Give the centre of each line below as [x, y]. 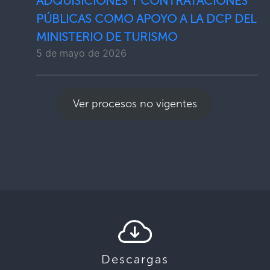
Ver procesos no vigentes [135, 104]
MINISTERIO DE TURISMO [107, 37]
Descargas [135, 259]
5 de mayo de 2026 [81, 53]
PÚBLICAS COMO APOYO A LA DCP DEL [146, 19]
